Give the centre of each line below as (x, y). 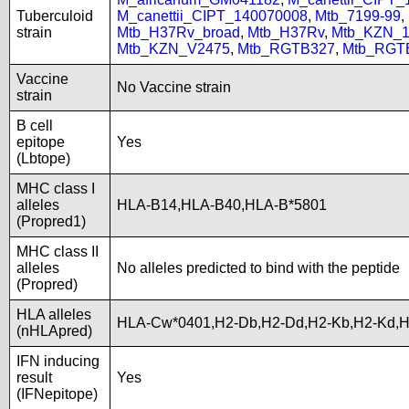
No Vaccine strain (174, 87)
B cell (35, 126)
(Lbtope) (43, 158)
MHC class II (58, 252)
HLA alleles (54, 315)
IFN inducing (58, 361)
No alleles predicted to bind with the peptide (258, 268)
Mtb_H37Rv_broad (178, 32)
